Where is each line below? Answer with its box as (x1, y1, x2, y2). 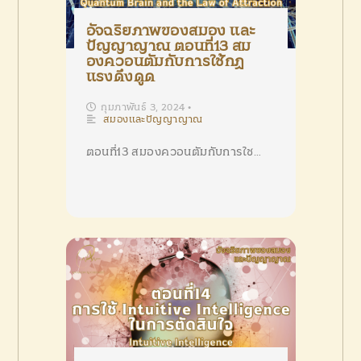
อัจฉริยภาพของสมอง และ (85, 23, 256, 39)
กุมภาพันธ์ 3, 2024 (101, 102, 185, 112)
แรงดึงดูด (85, 69, 156, 85)
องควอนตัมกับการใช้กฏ (85, 54, 245, 69)
